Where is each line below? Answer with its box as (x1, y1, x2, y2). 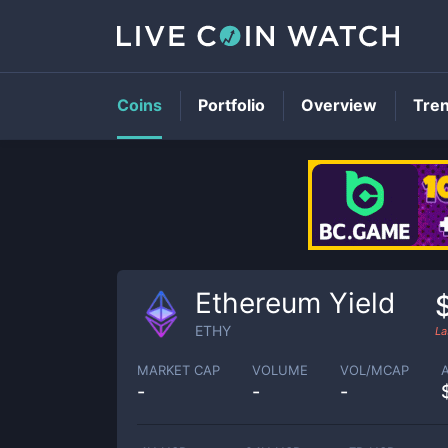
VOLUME (252, 361, 308, 378)
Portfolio (198, 95, 265, 115)
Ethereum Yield (195, 286, 395, 320)
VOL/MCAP (340, 361, 409, 378)
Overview (301, 95, 377, 115)
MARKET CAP (137, 361, 220, 378)
